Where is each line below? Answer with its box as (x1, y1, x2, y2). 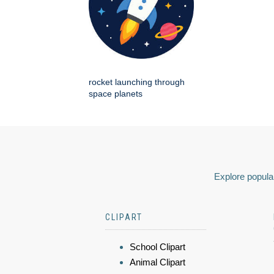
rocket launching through (89, 76, 185, 87)
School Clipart (130, 241, 185, 252)
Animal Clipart (130, 256, 185, 267)
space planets (89, 88, 143, 98)
